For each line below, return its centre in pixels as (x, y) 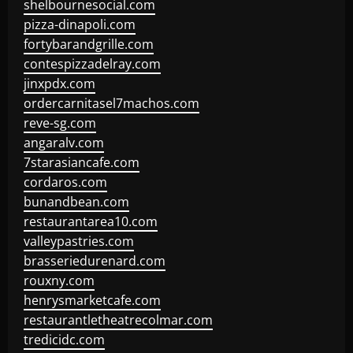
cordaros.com (65, 182)
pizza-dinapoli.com (80, 24)
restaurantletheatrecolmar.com (118, 320)
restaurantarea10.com (91, 221)
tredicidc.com (64, 340)
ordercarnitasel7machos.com (111, 103)
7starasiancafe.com (82, 162)
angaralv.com (64, 143)
